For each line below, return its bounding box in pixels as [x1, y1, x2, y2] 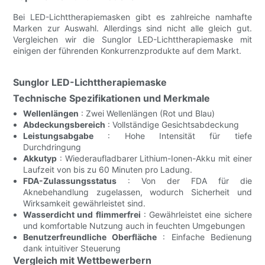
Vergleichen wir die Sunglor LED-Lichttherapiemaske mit [13, 34, 252, 44]
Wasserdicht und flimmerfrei [23, 209, 141, 219]
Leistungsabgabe [23, 130, 94, 141]
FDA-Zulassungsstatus [23, 175, 117, 186]
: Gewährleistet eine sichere [140, 209, 252, 219]
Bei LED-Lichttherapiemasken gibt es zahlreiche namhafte [13, 11, 252, 22]
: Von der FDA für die [117, 175, 252, 186]
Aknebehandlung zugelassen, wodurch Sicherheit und [23, 186, 252, 197]
